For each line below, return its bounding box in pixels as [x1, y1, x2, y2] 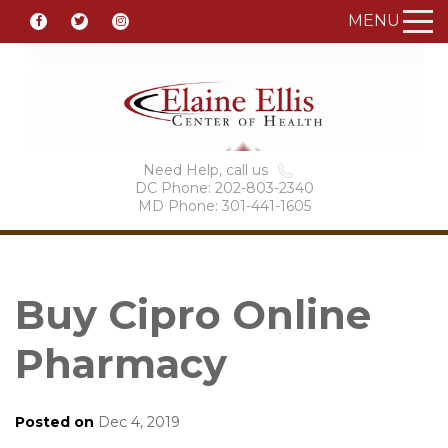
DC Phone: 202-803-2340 [134, 179, 314, 197]
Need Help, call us [142, 161, 268, 179]
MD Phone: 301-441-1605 [137, 197, 311, 215]
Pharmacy [15, 339, 227, 388]
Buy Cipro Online [15, 290, 371, 339]
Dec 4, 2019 [94, 413, 180, 431]
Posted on [15, 413, 94, 431]
